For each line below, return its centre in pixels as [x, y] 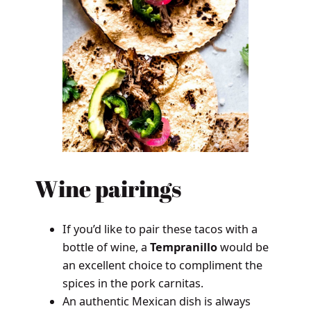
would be [243, 247]
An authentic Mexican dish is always [156, 302]
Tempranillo [183, 247]
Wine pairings [108, 189]
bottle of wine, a [106, 247]
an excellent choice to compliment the [162, 266]
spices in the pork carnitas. [133, 284]
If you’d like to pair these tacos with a [160, 229]
